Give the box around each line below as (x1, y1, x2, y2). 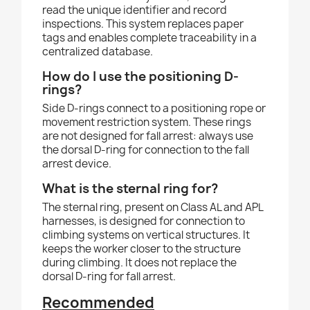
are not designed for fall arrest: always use (42, 129, 253, 144)
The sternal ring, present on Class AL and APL (42, 200, 263, 215)
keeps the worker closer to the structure (42, 241, 241, 257)
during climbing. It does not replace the (42, 255, 237, 271)
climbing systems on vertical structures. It (42, 228, 250, 243)
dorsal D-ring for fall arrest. (42, 269, 176, 284)
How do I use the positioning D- (42, 68, 239, 86)
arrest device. (42, 156, 111, 172)
